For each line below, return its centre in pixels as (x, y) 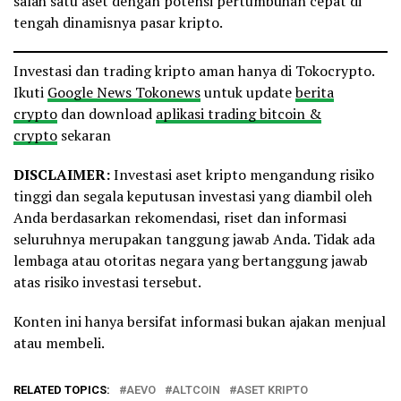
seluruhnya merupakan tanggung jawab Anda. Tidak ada (194, 239)
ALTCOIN (196, 390)
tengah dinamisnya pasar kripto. (118, 23)
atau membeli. (59, 343)
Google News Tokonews (124, 93)
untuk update (248, 93)
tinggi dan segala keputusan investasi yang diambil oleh (193, 196)
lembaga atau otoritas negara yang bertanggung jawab (191, 261)
